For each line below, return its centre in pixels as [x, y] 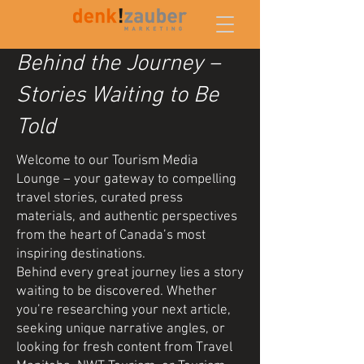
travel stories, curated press [100, 198]
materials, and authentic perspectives [127, 217]
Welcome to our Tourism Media [107, 161]
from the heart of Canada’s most [111, 236]
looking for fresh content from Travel [124, 348]
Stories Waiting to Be [117, 96]
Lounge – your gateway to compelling [126, 180]
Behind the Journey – [118, 64]
